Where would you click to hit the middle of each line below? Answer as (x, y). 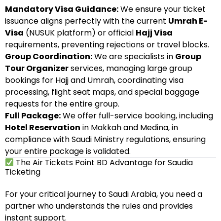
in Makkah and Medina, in (129, 128)
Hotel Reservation (43, 128)
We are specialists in (134, 56)
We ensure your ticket (162, 9)
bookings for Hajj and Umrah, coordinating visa (94, 80)
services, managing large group (130, 68)
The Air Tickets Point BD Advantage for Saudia (104, 163)
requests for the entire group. (62, 104)
